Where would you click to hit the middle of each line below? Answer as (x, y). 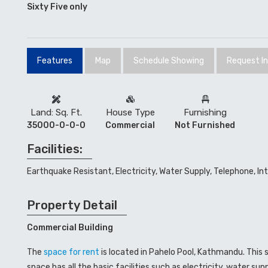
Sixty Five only (57, 7)
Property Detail (72, 205)
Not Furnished (205, 125)
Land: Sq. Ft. (56, 112)
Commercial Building (70, 227)
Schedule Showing (169, 60)
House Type (130, 112)
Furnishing (205, 112)
